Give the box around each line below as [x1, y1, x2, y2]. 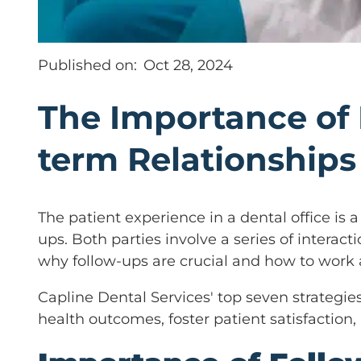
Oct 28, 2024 [143, 56, 233, 74]
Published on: [38, 56, 137, 74]
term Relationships [38, 139, 356, 179]
